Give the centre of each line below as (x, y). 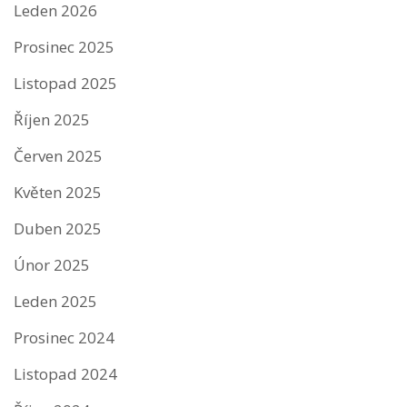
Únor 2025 (52, 264)
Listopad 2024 (65, 373)
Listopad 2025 (65, 83)
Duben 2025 (58, 228)
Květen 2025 (58, 192)
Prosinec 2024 (64, 337)
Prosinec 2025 (64, 46)
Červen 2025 (58, 155)
